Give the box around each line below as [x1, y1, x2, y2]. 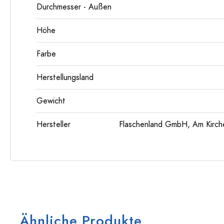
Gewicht [36, 95, 65, 106]
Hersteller [36, 119, 70, 130]
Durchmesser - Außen [36, 1, 111, 12]
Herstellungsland [36, 72, 93, 83]
